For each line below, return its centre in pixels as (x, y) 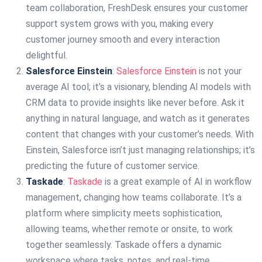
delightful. (46, 55)
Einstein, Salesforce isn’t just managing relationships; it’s (140, 150)
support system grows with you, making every (120, 24)
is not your (219, 71)
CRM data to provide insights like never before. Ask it (135, 103)
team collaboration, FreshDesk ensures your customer (137, 8)
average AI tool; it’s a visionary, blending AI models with (138, 87)
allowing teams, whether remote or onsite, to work (129, 229)
